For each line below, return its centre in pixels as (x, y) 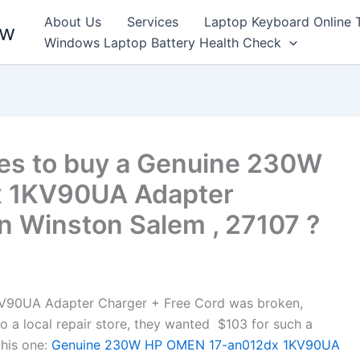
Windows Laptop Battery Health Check (163, 43)
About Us (73, 22)
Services (153, 22)
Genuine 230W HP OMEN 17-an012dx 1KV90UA (194, 345)
